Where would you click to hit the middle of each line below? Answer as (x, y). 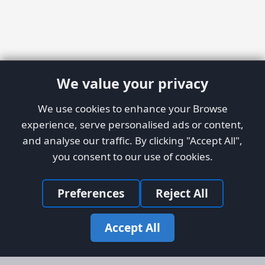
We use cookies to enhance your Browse (132, 109)
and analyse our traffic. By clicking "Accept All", (132, 140)
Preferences (91, 193)
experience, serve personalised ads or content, (132, 125)
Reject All (182, 193)
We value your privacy (132, 83)
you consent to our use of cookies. (132, 156)
